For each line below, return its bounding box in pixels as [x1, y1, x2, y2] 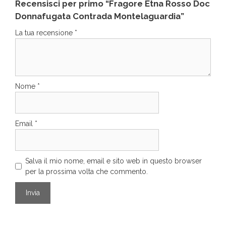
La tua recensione [15, 28, 75, 37]
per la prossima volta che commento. [25, 167, 148, 176]
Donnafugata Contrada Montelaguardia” [15, 11, 184, 21]
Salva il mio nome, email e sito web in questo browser [25, 156, 202, 165]
